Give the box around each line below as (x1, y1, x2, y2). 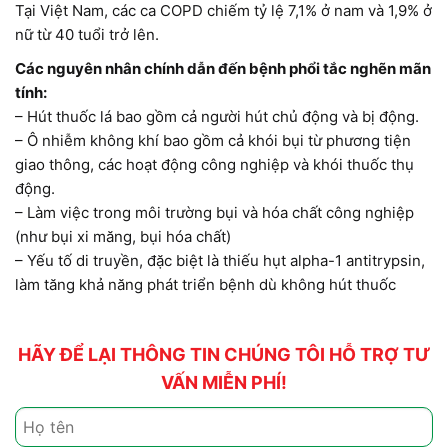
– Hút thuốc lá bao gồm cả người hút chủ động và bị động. (14, 107, 419, 127)
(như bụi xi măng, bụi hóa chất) (14, 227, 231, 247)
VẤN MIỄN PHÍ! (161, 372, 287, 394)
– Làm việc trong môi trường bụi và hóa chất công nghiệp (14, 203, 414, 223)
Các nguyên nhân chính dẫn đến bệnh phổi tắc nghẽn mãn (14, 59, 431, 79)
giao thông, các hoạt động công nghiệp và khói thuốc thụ (14, 155, 414, 175)
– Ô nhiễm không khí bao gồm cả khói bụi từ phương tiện (14, 131, 411, 151)
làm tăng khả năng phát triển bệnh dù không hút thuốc (14, 275, 396, 295)
